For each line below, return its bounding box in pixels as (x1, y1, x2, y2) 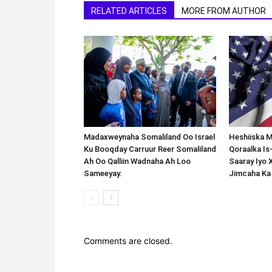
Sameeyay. (84, 168, 122, 178)
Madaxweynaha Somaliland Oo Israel (84, 132, 215, 141)
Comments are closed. (84, 235, 172, 246)
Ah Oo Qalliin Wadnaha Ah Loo (84, 156, 191, 166)
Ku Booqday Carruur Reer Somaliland (84, 144, 216, 154)
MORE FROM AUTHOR (182, 5, 266, 16)
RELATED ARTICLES (91, 5, 167, 16)
